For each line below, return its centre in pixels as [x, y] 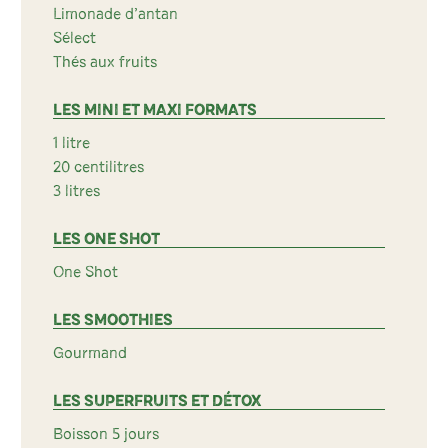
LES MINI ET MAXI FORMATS [155, 110]
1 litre [71, 143]
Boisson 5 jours [106, 434]
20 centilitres [98, 167]
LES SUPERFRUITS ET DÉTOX [157, 401]
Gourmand [90, 353]
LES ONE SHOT [106, 239]
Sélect [74, 38]
